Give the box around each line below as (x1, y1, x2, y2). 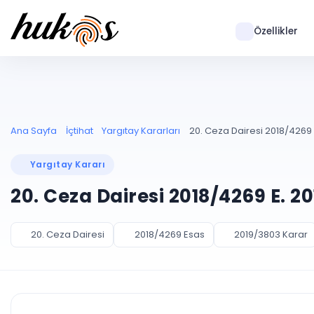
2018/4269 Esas (134, 228, 205, 241)
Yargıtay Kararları (102, 124, 180, 137)
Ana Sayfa (11, 124, 57, 137)
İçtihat (65, 124, 93, 137)
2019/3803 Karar (233, 228, 308, 241)
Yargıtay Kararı (30, 158, 106, 170)
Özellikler (253, 25, 298, 38)
